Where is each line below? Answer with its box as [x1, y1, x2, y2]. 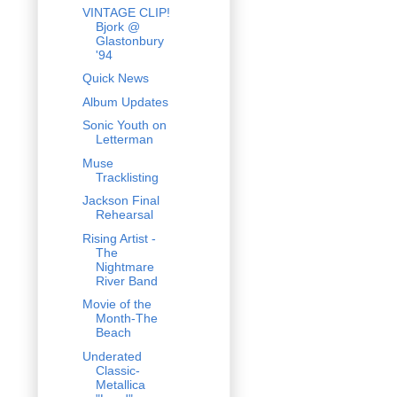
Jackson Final [82, 193, 160, 208]
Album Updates [82, 94, 168, 109]
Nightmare [95, 259, 154, 274]
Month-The [95, 311, 158, 326]
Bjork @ [95, 19, 140, 34]
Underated [82, 348, 142, 363]
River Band [95, 273, 158, 288]
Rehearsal [95, 207, 153, 222]
